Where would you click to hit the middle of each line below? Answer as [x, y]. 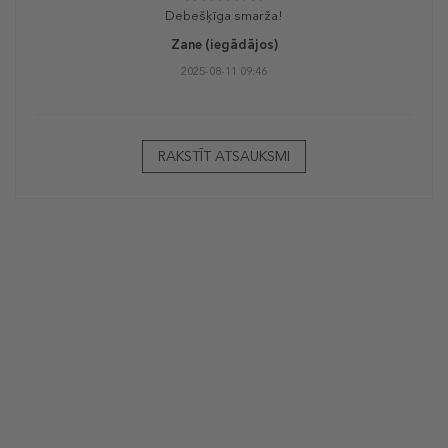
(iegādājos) [239, 44]
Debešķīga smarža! [224, 15]
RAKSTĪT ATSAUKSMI [224, 156]
